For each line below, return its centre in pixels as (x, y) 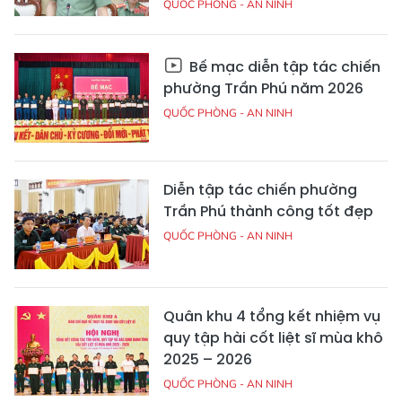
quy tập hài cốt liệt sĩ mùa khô (273, 338)
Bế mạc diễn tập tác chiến (283, 67)
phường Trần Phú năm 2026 (263, 89)
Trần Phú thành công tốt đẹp (268, 212)
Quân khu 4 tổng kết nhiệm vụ (272, 317)
